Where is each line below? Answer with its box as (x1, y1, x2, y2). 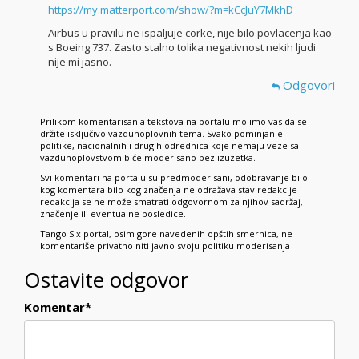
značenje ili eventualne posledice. (40, 207, 186, 220)
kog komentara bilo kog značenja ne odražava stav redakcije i (40, 183, 302, 196)
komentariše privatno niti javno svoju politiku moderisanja (40, 239, 290, 252)
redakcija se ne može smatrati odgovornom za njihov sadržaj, (40, 195, 303, 208)
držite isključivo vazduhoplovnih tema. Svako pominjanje (40, 127, 283, 139)
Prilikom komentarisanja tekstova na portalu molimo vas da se (40, 115, 307, 127)
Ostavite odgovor (24, 264, 188, 294)
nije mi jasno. (48, 54, 111, 69)
